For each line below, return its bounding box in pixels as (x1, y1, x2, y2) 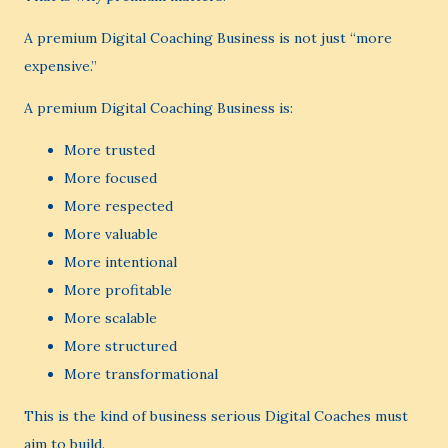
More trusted (64, 141, 155, 159)
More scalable (64, 309, 157, 327)
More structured (64, 337, 177, 355)
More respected (64, 197, 173, 215)
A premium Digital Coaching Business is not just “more (24, 29, 392, 47)
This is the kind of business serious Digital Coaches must (24, 407, 408, 425)
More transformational (64, 365, 218, 383)
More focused (64, 169, 157, 187)
